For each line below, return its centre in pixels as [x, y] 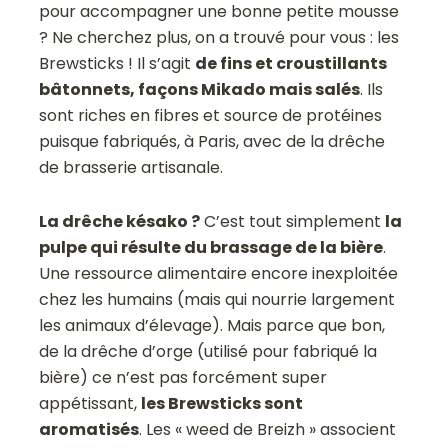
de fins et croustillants [291, 64]
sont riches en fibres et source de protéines [211, 116]
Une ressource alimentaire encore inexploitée [219, 274]
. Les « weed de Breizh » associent [268, 430]
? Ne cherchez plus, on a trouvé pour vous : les [219, 38]
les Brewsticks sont [222, 404]
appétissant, [90, 404]
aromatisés [89, 430]
